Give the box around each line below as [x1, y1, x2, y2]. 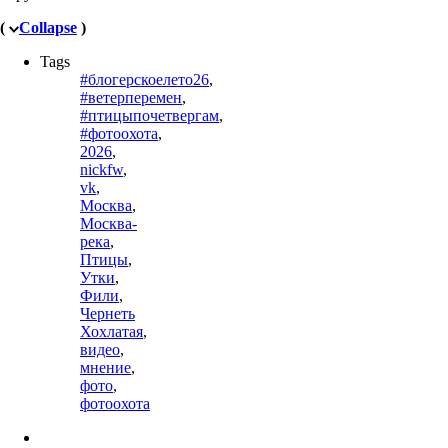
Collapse [19, 18, 77, 36]
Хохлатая [80, 322, 143, 340]
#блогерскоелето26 [80, 70, 209, 88]
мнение [80, 358, 131, 376]
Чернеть [80, 304, 135, 322]
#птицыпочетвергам [80, 106, 219, 124]
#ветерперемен [80, 88, 182, 106]
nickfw [80, 160, 123, 178]
